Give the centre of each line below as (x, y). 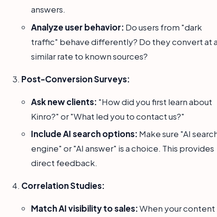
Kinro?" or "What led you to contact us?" (108, 116)
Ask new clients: (64, 101)
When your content (177, 209)
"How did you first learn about (155, 101)
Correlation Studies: (63, 186)
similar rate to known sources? (89, 56)
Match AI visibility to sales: (85, 209)
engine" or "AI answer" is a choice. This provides (123, 148)
